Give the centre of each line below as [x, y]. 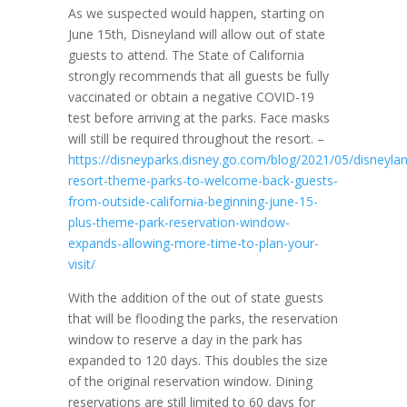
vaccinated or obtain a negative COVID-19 [191, 97]
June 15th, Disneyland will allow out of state [196, 34]
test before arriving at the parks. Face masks [199, 118]
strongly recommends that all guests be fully [198, 76]
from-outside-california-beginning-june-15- [193, 201]
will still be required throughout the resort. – [196, 139]
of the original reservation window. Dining [190, 381]
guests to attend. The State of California [186, 55]
